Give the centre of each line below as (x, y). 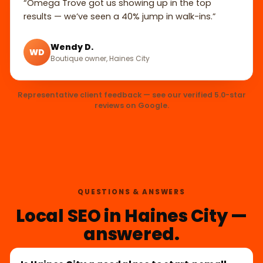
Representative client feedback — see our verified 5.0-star (131, 95)
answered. (131, 234)
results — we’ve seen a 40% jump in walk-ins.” (120, 17)
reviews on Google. (131, 106)
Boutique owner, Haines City (100, 58)
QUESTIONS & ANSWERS (131, 192)
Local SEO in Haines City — (131, 216)
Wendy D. (72, 47)
